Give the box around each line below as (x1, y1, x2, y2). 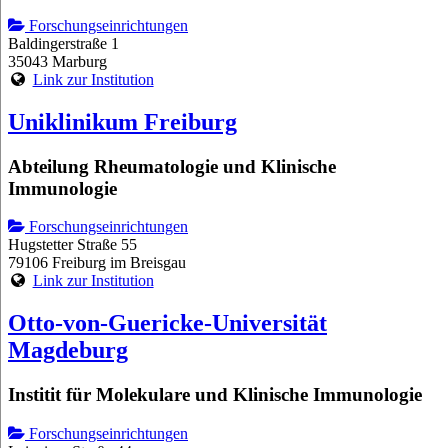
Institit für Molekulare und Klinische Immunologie (8, 384, 422, 406)
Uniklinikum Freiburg (8, 108, 237, 135)
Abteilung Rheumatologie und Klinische (8, 155, 336, 177)
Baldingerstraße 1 (8, 34, 119, 52)
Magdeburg (8, 337, 128, 364)
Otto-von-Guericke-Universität (8, 310, 327, 337)
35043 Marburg (8, 52, 107, 70)
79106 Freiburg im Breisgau (8, 254, 186, 272)
